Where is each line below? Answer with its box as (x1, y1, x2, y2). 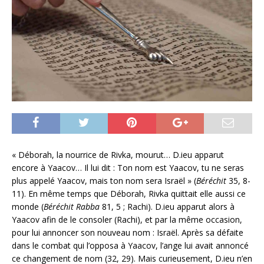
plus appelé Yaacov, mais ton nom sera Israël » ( (12, 174, 196, 186)
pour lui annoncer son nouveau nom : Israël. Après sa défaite (12, 226, 243, 238)
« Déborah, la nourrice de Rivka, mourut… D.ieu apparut (12, 148, 224, 160)
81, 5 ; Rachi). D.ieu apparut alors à (100, 200, 235, 212)
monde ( (12, 200, 44, 212)
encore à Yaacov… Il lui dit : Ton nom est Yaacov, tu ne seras (12, 161, 244, 173)
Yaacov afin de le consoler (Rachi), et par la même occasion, (12, 213, 242, 225)
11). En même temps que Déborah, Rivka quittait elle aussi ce (12, 187, 246, 199)
